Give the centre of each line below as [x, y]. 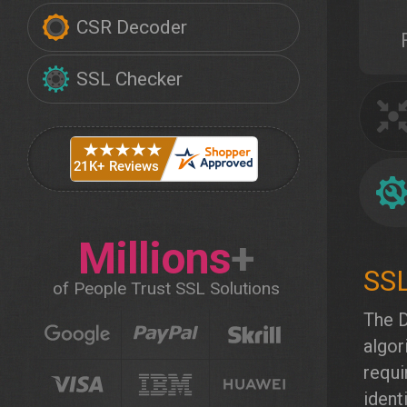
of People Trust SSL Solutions [166, 288]
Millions [154, 258]
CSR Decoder [132, 27]
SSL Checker [129, 79]
